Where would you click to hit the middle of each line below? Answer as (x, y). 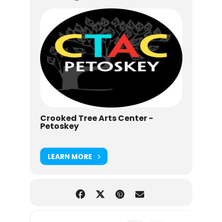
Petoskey (59, 126)
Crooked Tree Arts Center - (97, 118)
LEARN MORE (70, 156)
